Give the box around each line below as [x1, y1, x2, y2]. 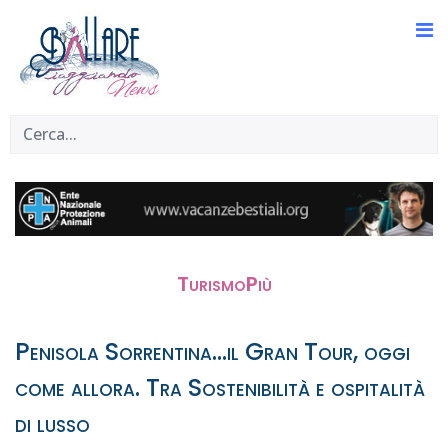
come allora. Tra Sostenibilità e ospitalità [15, 370, 425, 404]
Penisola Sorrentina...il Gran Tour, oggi [15, 334, 410, 368]
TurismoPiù [176, 269, 272, 298]
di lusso [15, 406, 90, 440]
